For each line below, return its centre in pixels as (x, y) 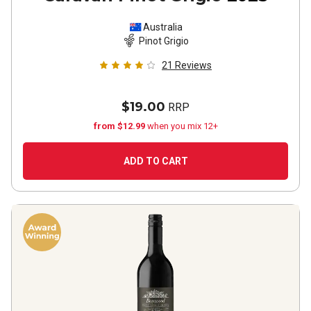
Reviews (193, 65)
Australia (162, 27)
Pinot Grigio (164, 41)
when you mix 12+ (182, 126)
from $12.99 (120, 126)
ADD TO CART (155, 161)
